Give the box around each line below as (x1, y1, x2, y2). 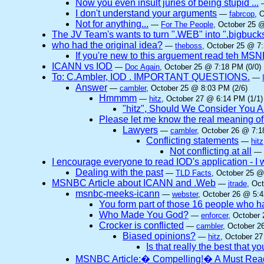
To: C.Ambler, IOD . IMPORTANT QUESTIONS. (52, 72, 250, 82)
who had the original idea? (52, 40, 163, 50)
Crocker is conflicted (99, 220, 184, 230)
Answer (75, 82, 107, 93)
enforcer (201, 211, 228, 220)
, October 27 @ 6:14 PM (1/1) (161, 94, 263, 103)
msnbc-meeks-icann (75, 189, 160, 199)
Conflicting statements (146, 136, 239, 146)
